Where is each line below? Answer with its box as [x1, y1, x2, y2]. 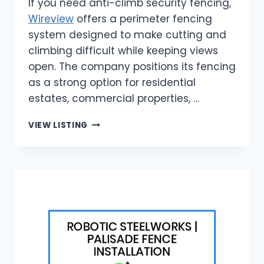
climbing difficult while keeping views [28, 44, 218, 58]
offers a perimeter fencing [74, 12, 212, 27]
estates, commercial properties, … [28, 91, 199, 106]
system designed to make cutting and [28, 28, 226, 42]
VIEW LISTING [28, 120, 88, 131]
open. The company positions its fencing [28, 60, 236, 74]
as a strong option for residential [28, 75, 196, 90]
